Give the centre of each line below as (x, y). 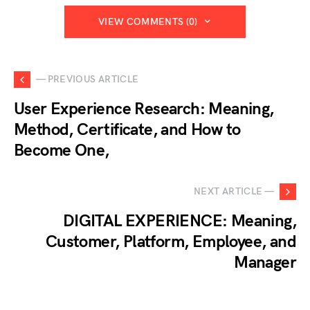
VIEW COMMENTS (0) (148, 21)
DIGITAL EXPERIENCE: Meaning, (179, 221)
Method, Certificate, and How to (127, 129)
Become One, (62, 150)
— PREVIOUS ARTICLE (88, 80)
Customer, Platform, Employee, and (171, 241)
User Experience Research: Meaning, (144, 109)
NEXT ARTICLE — (234, 192)
